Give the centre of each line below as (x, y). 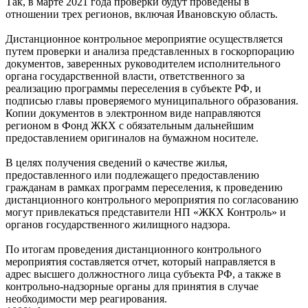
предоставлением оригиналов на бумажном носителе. (132, 138)
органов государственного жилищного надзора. (118, 225)
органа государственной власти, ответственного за (125, 76)
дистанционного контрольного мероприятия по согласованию (152, 200)
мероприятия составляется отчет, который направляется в (141, 262)
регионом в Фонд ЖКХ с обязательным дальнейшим (130, 126)
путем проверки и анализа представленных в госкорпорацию (150, 52)
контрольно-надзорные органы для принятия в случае (132, 287)
